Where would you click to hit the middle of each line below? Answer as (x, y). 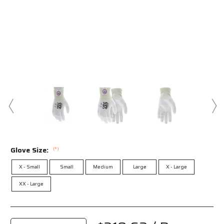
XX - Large (31, 183)
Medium (103, 166)
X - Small (29, 166)
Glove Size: (30, 150)
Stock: (21, 217)
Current (23, 210)
